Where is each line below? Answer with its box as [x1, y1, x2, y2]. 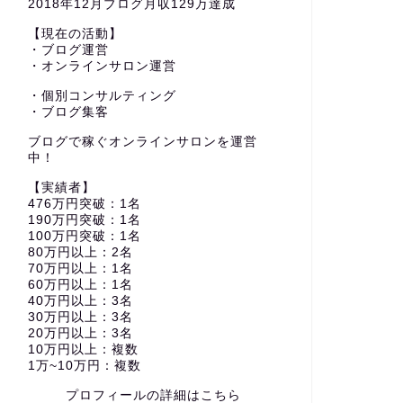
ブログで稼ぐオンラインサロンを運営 [27, 135, 257, 148]
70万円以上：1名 [27, 262, 133, 275]
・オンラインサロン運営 [27, 59, 176, 73]
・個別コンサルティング [27, 89, 176, 103]
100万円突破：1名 [27, 229, 141, 243]
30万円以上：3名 [27, 310, 133, 324]
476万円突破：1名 [27, 197, 141, 210]
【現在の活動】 [27, 27, 122, 40]
